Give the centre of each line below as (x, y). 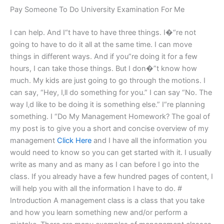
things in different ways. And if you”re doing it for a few (104, 56)
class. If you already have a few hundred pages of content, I (111, 176)
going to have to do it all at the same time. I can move (101, 44)
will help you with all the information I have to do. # (96, 188)
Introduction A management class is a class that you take (107, 200)
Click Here (74, 140)
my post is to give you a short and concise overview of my (109, 128)
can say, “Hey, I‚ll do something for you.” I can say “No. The (111, 92)
